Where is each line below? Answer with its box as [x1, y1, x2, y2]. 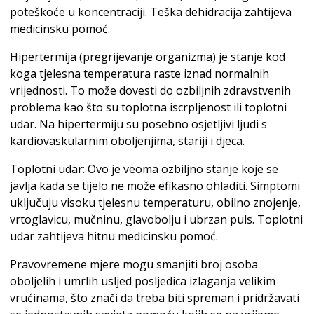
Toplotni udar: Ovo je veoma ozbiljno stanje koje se [10, 161, 278, 177]
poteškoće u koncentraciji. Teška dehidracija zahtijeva [10, 4, 292, 20]
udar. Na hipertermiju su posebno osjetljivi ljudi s [10, 116, 267, 132]
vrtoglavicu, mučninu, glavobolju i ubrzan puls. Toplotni [10, 211, 303, 227]
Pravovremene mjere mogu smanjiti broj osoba [10, 256, 258, 272]
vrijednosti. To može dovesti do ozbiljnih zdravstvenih [10, 82, 291, 98]
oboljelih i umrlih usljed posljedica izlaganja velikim [10, 273, 275, 289]
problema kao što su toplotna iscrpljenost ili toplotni [10, 99, 287, 115]
